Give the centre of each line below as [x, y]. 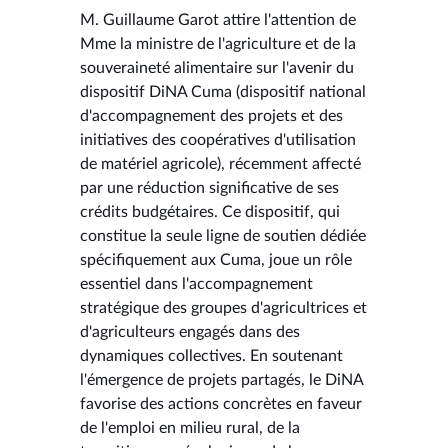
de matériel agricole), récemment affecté [220, 163]
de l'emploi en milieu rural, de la [190, 427]
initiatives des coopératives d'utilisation [218, 139]
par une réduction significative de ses [209, 187]
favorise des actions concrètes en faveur [221, 403]
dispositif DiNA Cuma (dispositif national [223, 91]
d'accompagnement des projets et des [211, 115]
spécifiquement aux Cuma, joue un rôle [216, 259]
